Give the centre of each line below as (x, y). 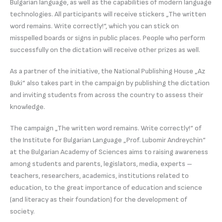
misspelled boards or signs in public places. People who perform (108, 38)
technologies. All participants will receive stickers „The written (108, 14)
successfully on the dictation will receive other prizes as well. (105, 50)
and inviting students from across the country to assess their (107, 95)
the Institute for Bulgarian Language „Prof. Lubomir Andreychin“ (108, 140)
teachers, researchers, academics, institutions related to (99, 175)
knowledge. (28, 107)
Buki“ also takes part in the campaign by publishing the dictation (110, 83)
